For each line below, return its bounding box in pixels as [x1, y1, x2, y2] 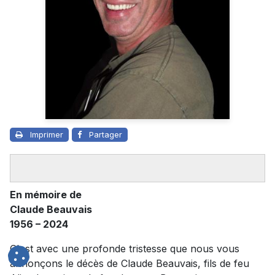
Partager [89, 130, 122, 140]
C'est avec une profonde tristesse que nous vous [10, 242, 239, 255]
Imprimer [30, 130, 63, 140]
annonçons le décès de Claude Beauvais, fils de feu [10, 257, 249, 270]
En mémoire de [10, 188, 84, 201]
